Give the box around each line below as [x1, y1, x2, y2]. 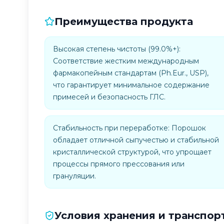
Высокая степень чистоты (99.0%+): [53, 44, 180, 53]
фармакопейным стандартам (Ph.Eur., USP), [53, 68, 208, 77]
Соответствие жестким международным [53, 56, 199, 65]
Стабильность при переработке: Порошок [53, 123, 206, 132]
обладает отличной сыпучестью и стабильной [53, 135, 219, 144]
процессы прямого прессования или [53, 159, 184, 168]
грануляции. [53, 171, 96, 180]
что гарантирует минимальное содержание [53, 80, 209, 89]
